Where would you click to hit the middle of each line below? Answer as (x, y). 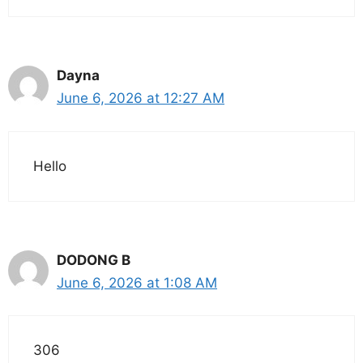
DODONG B (94, 260)
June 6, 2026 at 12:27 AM (141, 98)
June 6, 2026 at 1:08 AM (137, 282)
